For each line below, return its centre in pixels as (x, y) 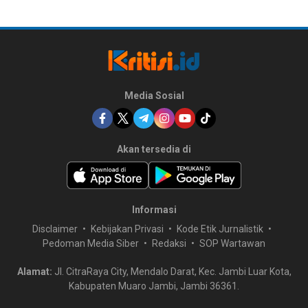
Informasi (154, 210)
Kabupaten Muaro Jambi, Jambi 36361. (154, 286)
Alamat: (34, 272)
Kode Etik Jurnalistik (220, 229)
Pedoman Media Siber (91, 244)
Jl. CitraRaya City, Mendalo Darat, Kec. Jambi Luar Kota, (172, 272)
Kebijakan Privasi (127, 229)
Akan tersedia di (154, 150)
